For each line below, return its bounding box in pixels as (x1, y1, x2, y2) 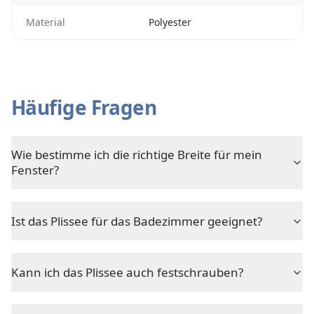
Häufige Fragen (11, 94, 157, 121)
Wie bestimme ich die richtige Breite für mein (11, 146, 262, 163)
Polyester (149, 15, 191, 29)
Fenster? (11, 162, 59, 178)
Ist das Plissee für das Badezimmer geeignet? (11, 213, 262, 229)
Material (26, 15, 65, 29)
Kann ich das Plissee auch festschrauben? (11, 264, 243, 280)
